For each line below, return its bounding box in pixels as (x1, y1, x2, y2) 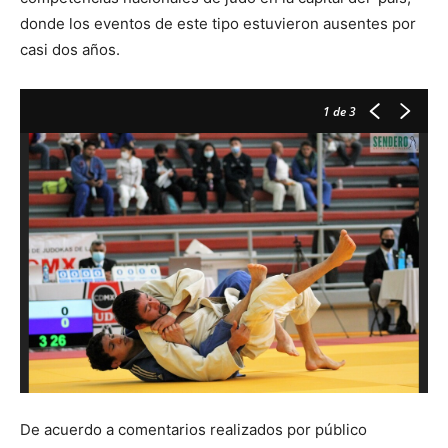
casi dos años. (20, 39, 120, 59)
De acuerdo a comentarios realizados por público (20, 419, 367, 439)
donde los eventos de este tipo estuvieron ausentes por (20, 13, 416, 33)
